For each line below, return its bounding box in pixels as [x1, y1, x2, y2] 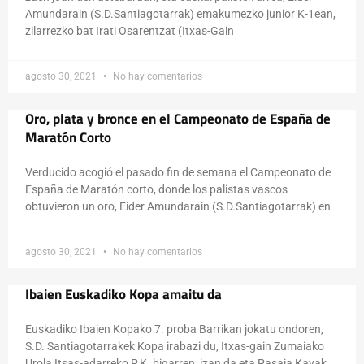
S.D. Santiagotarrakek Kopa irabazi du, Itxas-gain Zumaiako [25, 340, 324, 353]
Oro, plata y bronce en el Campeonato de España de [25, 108, 331, 129]
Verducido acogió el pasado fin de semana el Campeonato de [25, 166, 331, 179]
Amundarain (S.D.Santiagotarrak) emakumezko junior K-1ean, [25, 7, 336, 20]
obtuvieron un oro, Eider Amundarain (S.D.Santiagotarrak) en [25, 200, 331, 213]
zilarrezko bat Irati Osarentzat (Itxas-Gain [25, 24, 234, 37]
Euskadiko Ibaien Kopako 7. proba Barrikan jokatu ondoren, [25, 323, 323, 336]
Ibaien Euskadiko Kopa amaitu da [25, 284, 222, 305]
